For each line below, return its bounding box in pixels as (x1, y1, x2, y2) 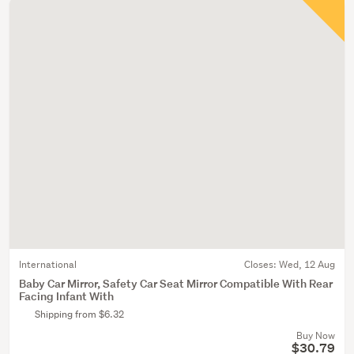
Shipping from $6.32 (35, 307, 124, 321)
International (19, 258, 77, 271)
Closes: (244, 258, 279, 271)
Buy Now (296, 329, 335, 342)
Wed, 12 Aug (279, 258, 335, 271)
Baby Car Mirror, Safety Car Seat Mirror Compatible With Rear (19, 276, 333, 291)
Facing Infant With (19, 288, 114, 303)
